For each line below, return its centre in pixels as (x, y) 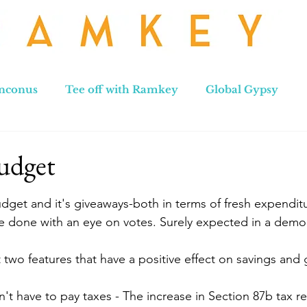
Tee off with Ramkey (122, 89)
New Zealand (142, 144)
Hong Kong (236, 144)
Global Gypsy (242, 89)
